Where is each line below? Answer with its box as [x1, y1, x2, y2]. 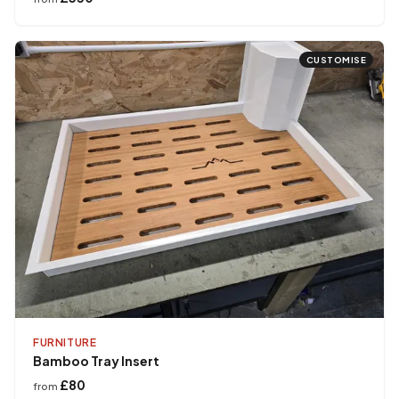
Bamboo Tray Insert [33, 352, 159, 369]
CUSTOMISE [305, 54, 366, 66]
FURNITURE [33, 335, 97, 349]
